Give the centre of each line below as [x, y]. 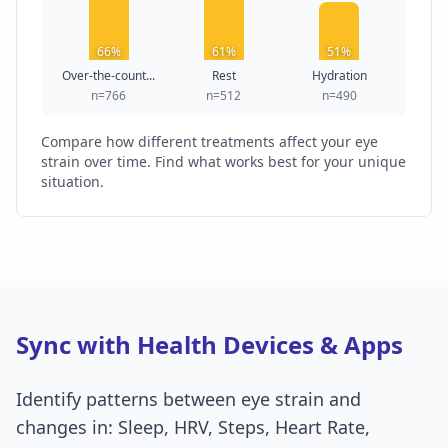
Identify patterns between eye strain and [188, 399]
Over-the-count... [109, 76]
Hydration [339, 76]
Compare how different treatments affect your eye [209, 142]
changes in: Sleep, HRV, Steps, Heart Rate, [193, 427]
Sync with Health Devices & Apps [209, 345]
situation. [72, 182]
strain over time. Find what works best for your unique [223, 162]
